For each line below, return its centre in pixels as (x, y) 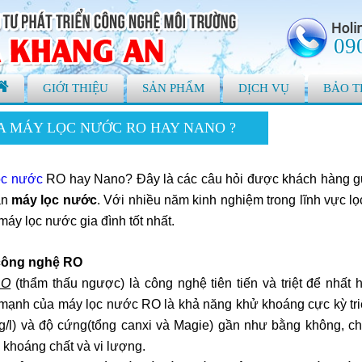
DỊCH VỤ (264, 88)
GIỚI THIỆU (76, 88)
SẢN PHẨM (173, 88)
